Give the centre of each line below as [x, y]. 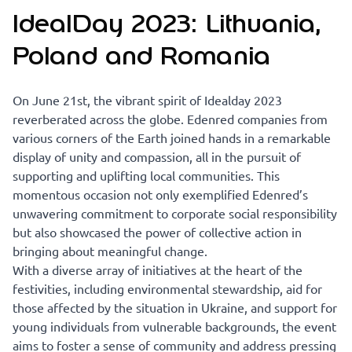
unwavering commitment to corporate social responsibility [175, 213]
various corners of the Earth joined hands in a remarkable [172, 138]
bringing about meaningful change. [110, 251]
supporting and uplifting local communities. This [146, 176]
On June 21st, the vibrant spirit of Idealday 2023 [147, 100]
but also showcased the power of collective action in [157, 232]
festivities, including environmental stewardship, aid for [167, 289]
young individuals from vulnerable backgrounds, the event [174, 326]
